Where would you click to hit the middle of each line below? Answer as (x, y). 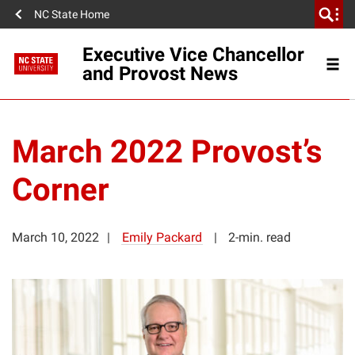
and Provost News (160, 73)
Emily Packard (162, 238)
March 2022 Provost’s (167, 152)
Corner (61, 190)
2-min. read (260, 238)
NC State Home (72, 14)
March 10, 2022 (55, 238)
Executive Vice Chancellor (193, 54)
